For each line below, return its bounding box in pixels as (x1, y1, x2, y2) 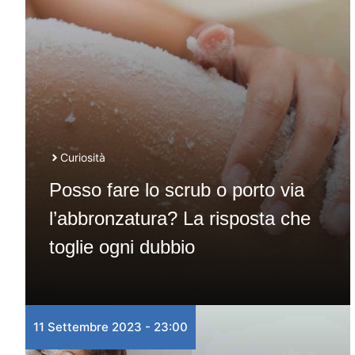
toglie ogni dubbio (49, 236, 195, 258)
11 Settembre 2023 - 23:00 (33, 319, 188, 334)
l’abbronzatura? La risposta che (49, 208, 311, 229)
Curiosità (60, 151, 105, 164)
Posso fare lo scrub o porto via (49, 179, 304, 200)
